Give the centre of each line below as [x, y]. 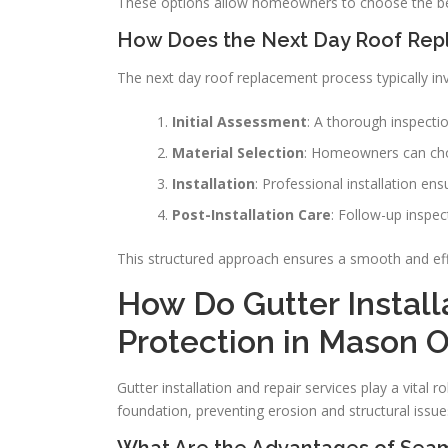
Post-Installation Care [251, 214]
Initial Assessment [239, 121]
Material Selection [238, 152]
